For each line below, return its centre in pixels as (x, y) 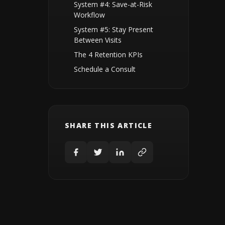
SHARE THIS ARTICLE (109, 125)
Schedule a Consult (105, 69)
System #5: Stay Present (114, 29)
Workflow (89, 15)
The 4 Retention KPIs (108, 54)
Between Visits (98, 40)
